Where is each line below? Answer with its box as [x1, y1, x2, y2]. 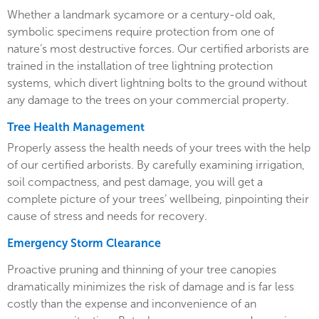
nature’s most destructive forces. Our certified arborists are [7, 42, 309, 56]
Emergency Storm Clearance [7, 236, 161, 251]
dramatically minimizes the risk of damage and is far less [7, 280, 294, 294]
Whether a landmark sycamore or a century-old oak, [7, 8, 276, 22]
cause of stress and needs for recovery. [7, 209, 207, 224]
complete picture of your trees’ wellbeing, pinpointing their [7, 192, 309, 206]
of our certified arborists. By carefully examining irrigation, [7, 158, 305, 172]
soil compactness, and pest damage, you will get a [7, 175, 263, 189]
